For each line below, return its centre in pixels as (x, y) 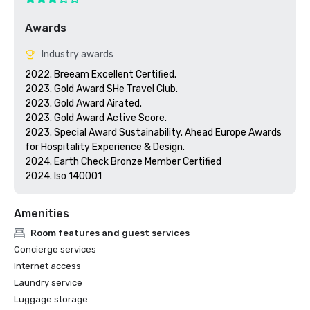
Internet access (47, 266)
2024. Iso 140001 (63, 176)
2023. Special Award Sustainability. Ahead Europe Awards (153, 133)
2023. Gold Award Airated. (83, 103)
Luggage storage (51, 299)
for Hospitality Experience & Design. (105, 147)
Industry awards (77, 54)
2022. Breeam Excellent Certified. (101, 74)
